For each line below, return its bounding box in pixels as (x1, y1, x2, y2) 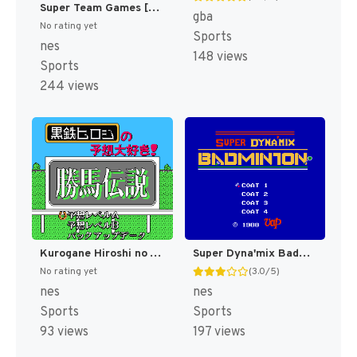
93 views (40, 324, 88, 341)
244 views (40, 78, 99, 95)
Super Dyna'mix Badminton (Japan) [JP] (298, 247, 310, 261)
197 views (192, 324, 245, 341)
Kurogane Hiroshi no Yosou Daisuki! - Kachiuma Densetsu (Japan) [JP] (150, 247, 161, 261)
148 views (192, 49, 248, 66)
